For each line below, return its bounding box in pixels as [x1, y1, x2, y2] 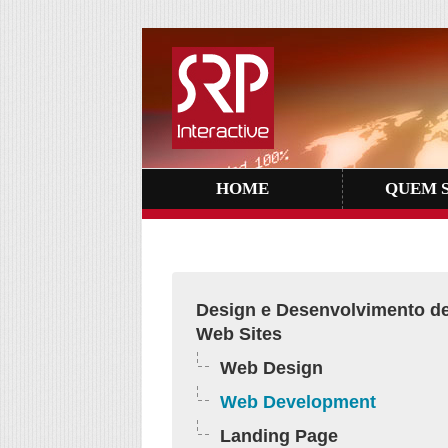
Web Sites [196, 324, 282, 344]
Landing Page [220, 426, 338, 446]
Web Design [220, 358, 323, 378]
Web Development [220, 392, 376, 412]
